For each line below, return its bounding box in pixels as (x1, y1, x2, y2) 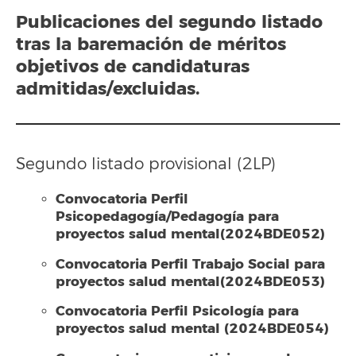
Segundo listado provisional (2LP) (16, 153, 276, 174)
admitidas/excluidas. (16, 77, 199, 100)
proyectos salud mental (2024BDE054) (56, 319, 329, 338)
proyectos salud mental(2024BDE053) (56, 272, 325, 291)
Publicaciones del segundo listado (16, 10, 323, 33)
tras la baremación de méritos (16, 33, 286, 56)
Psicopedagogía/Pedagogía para (56, 207, 279, 226)
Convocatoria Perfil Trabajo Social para (56, 254, 325, 273)
